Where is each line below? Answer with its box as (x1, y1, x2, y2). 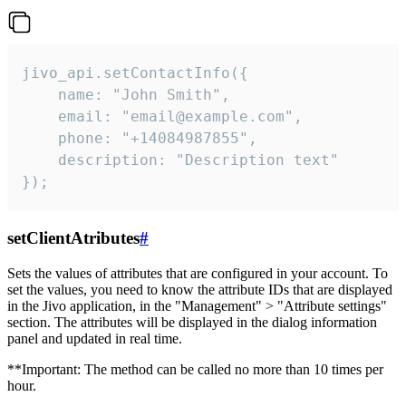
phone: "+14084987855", (22, 130, 257, 148)
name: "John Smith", (22, 86, 230, 104)
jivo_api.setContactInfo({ (22, 64, 248, 82)
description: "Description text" (22, 151, 339, 169)
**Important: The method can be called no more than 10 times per (7, 361, 383, 377)
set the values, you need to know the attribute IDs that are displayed (7, 281, 392, 297)
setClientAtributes (7, 227, 140, 247)
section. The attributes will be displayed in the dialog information (7, 314, 377, 330)
